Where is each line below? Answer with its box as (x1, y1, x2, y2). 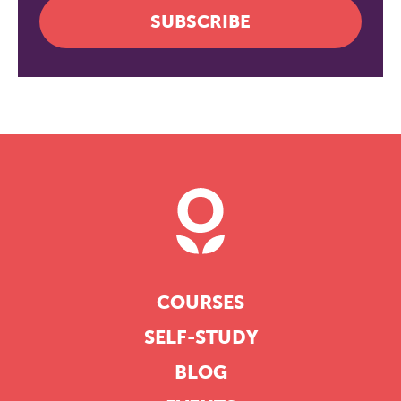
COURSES (157, 291, 244, 314)
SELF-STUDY (143, 326, 258, 349)
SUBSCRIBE (150, 11, 251, 33)
